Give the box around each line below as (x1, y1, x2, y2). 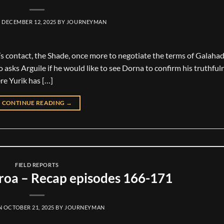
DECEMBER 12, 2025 (1, 18, 56, 25)
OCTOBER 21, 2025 (3, 204, 54, 211)
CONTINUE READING (1, 98, 66, 106)
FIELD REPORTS (15, 161, 59, 168)
